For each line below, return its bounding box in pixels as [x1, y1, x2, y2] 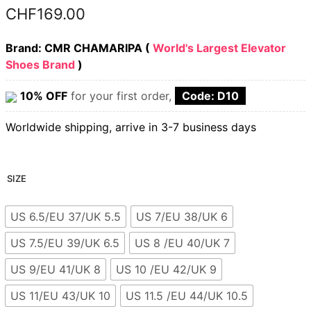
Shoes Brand [6, 58, 75, 72]
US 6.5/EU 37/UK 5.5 [10, 209, 121, 224]
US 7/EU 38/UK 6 [136, 209, 228, 224]
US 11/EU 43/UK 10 [10, 288, 110, 303]
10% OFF [20, 89, 67, 103]
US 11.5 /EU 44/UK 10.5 [126, 288, 248, 303]
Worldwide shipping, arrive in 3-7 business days [6, 120, 256, 134]
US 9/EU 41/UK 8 [10, 262, 101, 276]
